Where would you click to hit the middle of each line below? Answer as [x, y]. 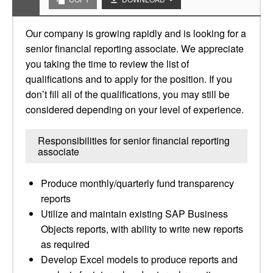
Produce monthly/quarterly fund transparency [137, 183]
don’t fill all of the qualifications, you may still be [128, 94]
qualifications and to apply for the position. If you [129, 79]
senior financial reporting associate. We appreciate [135, 48]
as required [65, 244]
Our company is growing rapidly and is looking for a [136, 33]
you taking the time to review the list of [107, 64]
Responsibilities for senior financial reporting [134, 140]
